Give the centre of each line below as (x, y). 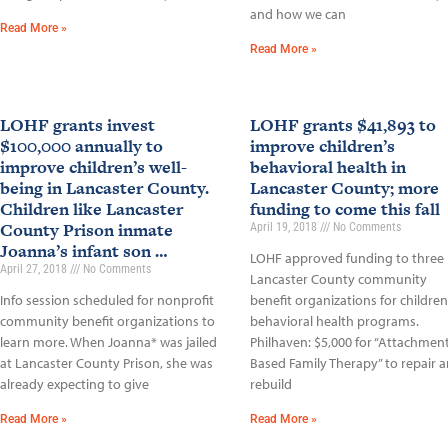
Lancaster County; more (344, 188)
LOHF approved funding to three (346, 258)
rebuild (270, 384)
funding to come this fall (344, 209)
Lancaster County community (338, 279)
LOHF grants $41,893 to (342, 125)
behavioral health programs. (334, 321)
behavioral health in (327, 167)
